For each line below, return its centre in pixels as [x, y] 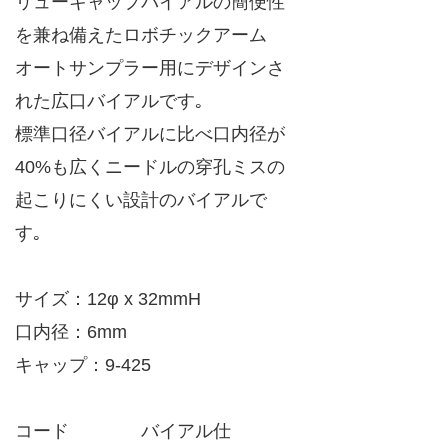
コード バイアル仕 [123, 430]
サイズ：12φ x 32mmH [108, 298]
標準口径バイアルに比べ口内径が [150, 133]
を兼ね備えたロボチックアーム [141, 34]
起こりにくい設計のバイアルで [141, 199]
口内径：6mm [71, 331]
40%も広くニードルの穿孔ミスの [150, 166]
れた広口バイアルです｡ [109, 100]
